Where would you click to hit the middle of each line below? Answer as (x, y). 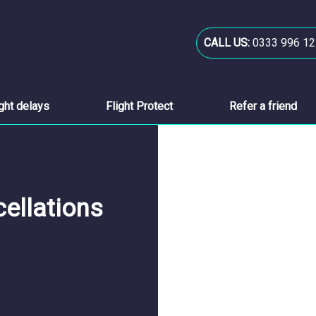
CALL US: (227, 43)
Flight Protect (139, 106)
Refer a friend (263, 106)
